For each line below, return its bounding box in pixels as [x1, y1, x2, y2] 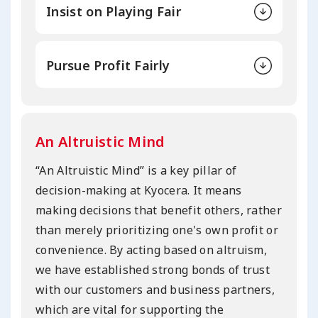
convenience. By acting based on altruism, [35, 241, 268, 258]
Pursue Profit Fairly [46, 56, 170, 74]
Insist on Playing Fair [46, 2, 182, 20]
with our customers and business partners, [35, 281, 275, 297]
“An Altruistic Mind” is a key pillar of [35, 162, 237, 178]
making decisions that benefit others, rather [35, 202, 283, 218]
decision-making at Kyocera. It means [35, 182, 242, 198]
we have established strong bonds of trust [35, 261, 270, 278]
